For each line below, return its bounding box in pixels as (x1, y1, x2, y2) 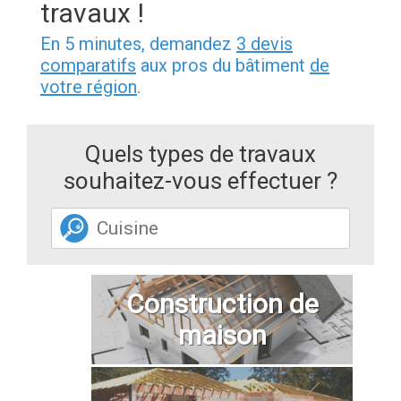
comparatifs (40, 54, 136, 76)
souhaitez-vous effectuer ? (64, 166, 337, 194)
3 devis (236, 32, 293, 55)
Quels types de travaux (85, 140, 316, 167)
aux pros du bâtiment (136, 54, 310, 76)
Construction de (125, 287, 319, 320)
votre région (40, 75, 137, 98)
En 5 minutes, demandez (40, 32, 236, 55)
